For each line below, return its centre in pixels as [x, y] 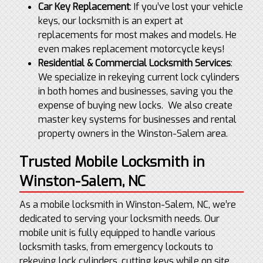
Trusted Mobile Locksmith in [112, 162]
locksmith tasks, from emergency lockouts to [116, 247]
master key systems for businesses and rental [137, 119]
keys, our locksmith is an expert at [110, 21]
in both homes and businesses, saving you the [135, 91]
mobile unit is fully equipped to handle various [117, 232]
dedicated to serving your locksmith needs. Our [119, 218]
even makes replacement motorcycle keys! [131, 49]
